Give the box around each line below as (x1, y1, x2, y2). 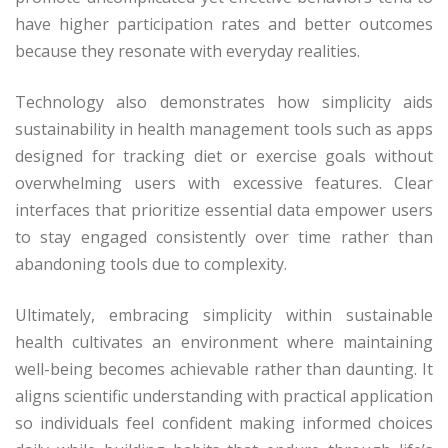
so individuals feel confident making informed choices (15, 412, 433, 435)
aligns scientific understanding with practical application (15, 385, 433, 408)
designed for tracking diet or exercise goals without (15, 145, 433, 168)
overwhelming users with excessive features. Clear (15, 172, 433, 195)
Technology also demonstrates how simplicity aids (15, 91, 433, 114)
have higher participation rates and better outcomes (15, 13, 433, 36)
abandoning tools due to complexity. (15, 253, 287, 276)
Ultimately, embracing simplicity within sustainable (15, 304, 433, 327)
